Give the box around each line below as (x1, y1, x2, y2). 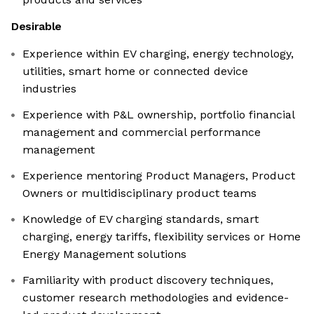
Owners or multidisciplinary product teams (22, 186, 257, 200)
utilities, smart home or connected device (22, 64, 248, 78)
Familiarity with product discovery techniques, (22, 273, 273, 287)
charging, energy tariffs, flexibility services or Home (22, 230, 301, 244)
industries (22, 82, 76, 96)
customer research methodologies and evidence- (22, 291, 289, 305)
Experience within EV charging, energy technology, (22, 47, 294, 61)
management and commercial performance (22, 125, 261, 139)
